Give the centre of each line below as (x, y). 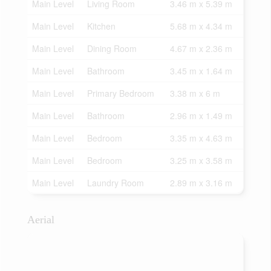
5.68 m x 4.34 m (201, 26)
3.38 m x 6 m (195, 93)
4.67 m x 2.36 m (201, 48)
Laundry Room (116, 183)
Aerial (41, 220)
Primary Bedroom (121, 93)
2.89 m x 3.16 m (201, 183)
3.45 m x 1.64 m (201, 71)
